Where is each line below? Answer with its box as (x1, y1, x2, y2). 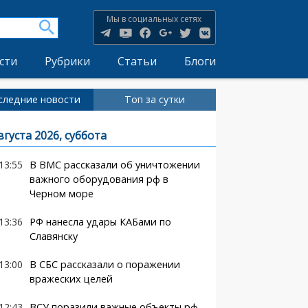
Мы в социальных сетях (107, 13, 202, 25)
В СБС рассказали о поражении (29, 258, 180, 271)
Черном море (29, 187, 93, 200)
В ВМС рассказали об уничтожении (29, 158, 200, 171)
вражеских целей (29, 272, 113, 285)
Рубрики (44, 54, 90, 69)
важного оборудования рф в (29, 173, 168, 186)
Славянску (29, 230, 78, 243)
